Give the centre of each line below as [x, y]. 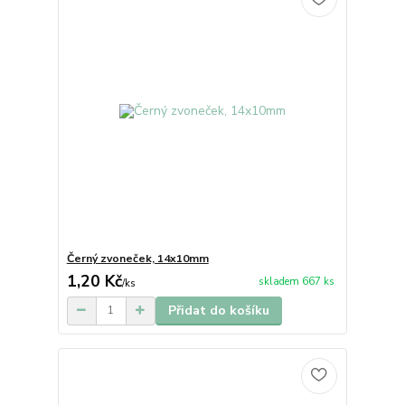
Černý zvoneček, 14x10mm [137, 258]
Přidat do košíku [218, 310]
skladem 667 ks [296, 282]
